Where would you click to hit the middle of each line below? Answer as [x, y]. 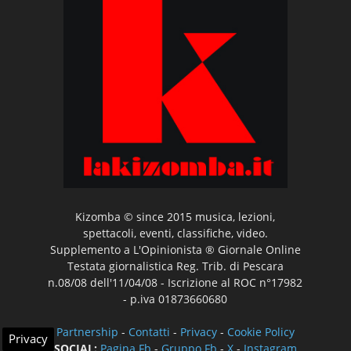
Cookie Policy [261, 331]
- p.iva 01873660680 [175, 299]
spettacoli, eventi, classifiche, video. [175, 233]
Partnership [87, 331]
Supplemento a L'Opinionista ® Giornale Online [175, 249]
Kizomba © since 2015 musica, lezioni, [175, 216]
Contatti [149, 331]
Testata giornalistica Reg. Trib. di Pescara [175, 266]
